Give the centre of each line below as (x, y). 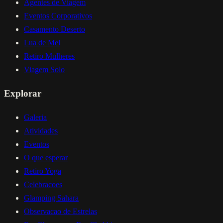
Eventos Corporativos (58, 16)
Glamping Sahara (51, 198)
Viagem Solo (44, 70)
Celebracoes (43, 184)
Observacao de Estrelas (60, 211)
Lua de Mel (42, 43)
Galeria (35, 117)
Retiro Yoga (43, 171)
